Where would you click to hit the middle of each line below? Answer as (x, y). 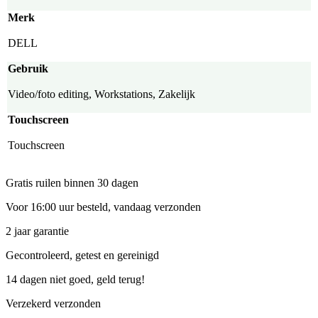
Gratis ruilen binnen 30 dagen (72, 183)
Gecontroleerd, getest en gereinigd (82, 256)
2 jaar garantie (37, 231)
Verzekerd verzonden (53, 304)
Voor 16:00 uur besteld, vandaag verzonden (103, 207)
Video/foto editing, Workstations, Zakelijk (102, 94)
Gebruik (28, 69)
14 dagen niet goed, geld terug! (75, 280)
